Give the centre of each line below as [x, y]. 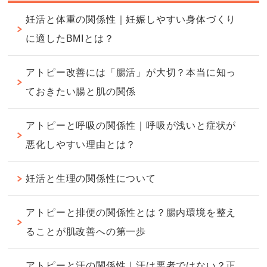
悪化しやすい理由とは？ [81, 145]
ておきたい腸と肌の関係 [81, 92]
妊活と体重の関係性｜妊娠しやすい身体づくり [131, 20]
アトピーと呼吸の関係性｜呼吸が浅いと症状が [131, 126]
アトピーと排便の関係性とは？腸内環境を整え [131, 213]
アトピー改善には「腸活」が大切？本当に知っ [131, 73]
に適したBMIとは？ [70, 39]
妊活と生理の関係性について [91, 179]
